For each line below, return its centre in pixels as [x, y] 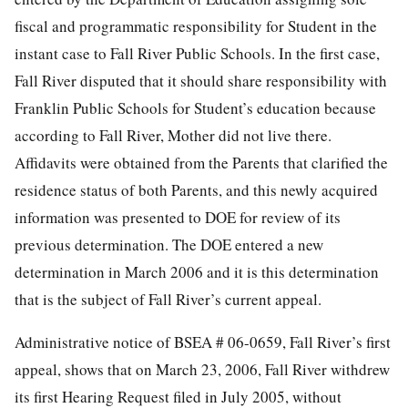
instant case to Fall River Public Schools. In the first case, [197, 53]
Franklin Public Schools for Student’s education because [195, 107]
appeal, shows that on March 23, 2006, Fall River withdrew [202, 369]
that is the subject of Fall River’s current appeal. [168, 299]
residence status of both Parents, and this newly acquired [196, 189]
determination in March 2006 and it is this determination [197, 271]
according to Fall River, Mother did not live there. [173, 135]
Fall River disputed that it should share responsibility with [201, 80]
